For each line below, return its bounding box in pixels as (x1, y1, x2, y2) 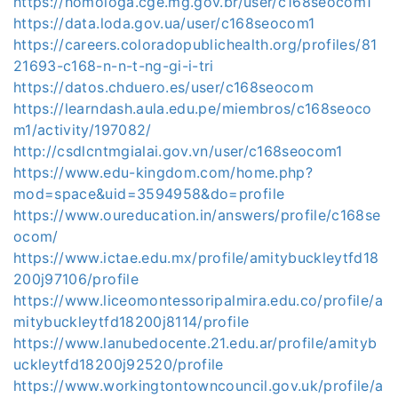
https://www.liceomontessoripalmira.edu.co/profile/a (13, 291, 383, 309)
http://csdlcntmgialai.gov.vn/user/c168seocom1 (13, 142, 343, 160)
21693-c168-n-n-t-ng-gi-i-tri (13, 57, 214, 75)
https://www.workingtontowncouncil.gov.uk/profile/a (13, 377, 384, 394)
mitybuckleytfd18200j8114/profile (13, 313, 250, 330)
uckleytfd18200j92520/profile (13, 355, 224, 373)
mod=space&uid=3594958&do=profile (13, 185, 285, 203)
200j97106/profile (13, 270, 139, 288)
